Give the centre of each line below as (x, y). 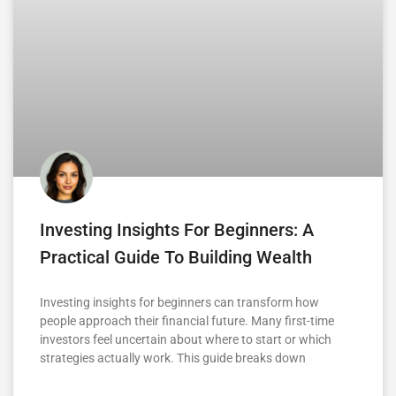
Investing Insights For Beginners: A (177, 230)
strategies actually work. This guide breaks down (173, 358)
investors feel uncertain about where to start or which (186, 340)
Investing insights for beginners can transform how (179, 303)
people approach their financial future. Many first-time (187, 321)
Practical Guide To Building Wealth (176, 258)
